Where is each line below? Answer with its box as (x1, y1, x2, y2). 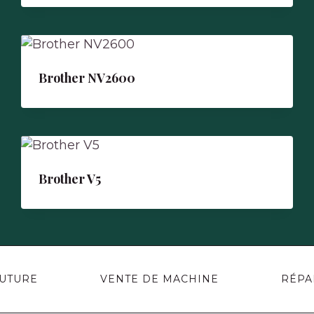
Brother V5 (39, 170, 102, 187)
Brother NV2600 (39, 69, 136, 86)
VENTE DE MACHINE (100, 273, 219, 286)
